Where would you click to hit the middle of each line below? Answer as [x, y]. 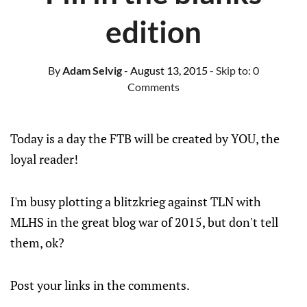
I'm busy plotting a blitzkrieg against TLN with [136, 201]
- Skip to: [231, 70]
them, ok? [37, 243]
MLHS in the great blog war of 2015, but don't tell [144, 222]
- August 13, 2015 [166, 70]
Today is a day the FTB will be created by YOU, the [145, 138]
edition [153, 32]
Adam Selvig [91, 70]
